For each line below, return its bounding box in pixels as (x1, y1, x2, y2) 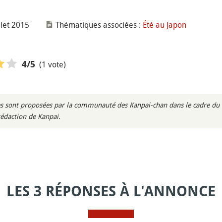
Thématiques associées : (55, 19, 141, 30)
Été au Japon (142, 19, 186, 30)
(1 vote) (39, 58, 66, 70)
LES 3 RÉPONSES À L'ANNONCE (6, 183, 216, 200)
